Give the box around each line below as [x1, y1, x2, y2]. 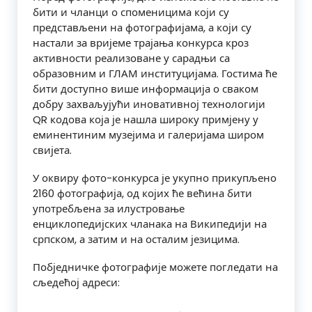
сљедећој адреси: [33, 275, 120, 290]
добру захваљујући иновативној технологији [33, 97, 265, 112]
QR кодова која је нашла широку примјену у [33, 112, 258, 127]
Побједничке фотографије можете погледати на [33, 260, 278, 275]
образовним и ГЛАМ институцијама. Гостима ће [33, 66, 277, 81]
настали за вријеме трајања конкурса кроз [33, 36, 249, 51]
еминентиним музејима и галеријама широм [33, 127, 264, 143]
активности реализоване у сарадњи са [33, 51, 230, 66]
